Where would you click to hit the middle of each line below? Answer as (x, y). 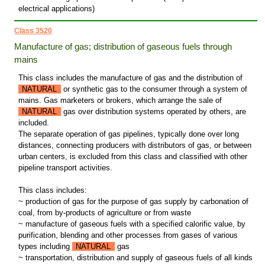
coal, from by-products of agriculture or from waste (104, 213)
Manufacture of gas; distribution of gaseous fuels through (123, 47)
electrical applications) (56, 9)
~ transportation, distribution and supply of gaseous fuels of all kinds (135, 258)
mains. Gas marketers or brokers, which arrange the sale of (120, 101)
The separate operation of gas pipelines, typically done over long (128, 134)
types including (45, 247)
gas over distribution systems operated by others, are (153, 112)
